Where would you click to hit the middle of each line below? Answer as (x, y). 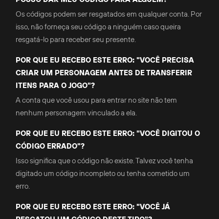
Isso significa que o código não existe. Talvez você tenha (104, 161)
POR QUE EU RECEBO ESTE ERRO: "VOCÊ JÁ (93, 207)
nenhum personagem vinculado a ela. (76, 113)
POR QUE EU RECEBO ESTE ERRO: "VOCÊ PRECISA (105, 60)
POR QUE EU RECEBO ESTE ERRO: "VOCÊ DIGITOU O (108, 133)
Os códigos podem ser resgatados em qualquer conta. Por (109, 14)
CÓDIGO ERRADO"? (50, 146)
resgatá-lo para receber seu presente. (76, 39)
